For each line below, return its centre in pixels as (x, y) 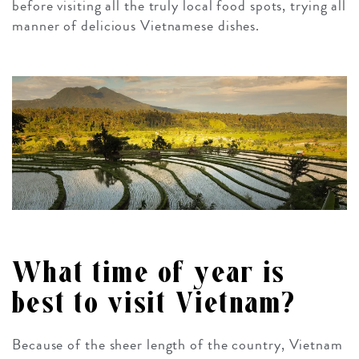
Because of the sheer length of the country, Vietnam (177, 344)
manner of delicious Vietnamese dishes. (136, 25)
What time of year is (149, 272)
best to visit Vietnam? (154, 303)
